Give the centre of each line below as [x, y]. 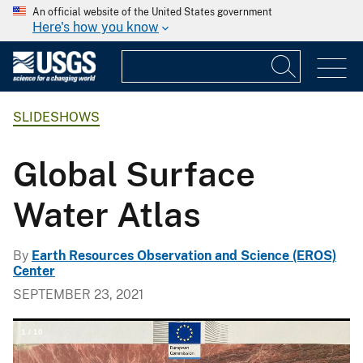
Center [34, 271]
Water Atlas [107, 214]
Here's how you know [96, 27]
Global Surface [134, 173]
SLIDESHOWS [56, 117]
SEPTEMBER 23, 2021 [78, 294]
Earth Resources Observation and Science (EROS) [184, 255]
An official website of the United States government [152, 12]
